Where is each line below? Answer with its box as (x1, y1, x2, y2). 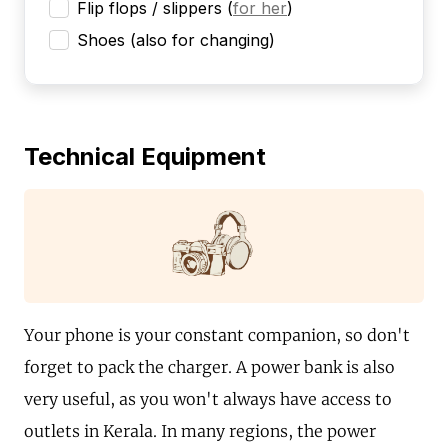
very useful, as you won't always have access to (24, 389, 392, 410)
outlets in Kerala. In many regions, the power (24, 421, 376, 442)
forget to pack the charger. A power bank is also (24, 357, 395, 378)
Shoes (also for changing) (77, 29, 275, 50)
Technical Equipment (24, 141, 266, 171)
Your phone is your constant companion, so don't (24, 325, 410, 346)
